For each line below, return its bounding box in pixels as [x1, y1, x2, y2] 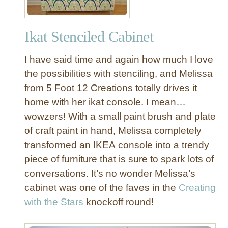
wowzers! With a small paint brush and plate [24, 110, 216, 122]
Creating [179, 182, 216, 193]
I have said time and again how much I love [24, 53, 213, 65]
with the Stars [24, 196, 83, 207]
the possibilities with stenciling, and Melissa [24, 68, 213, 79]
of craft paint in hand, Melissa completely [24, 125, 202, 136]
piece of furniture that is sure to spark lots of [24, 153, 214, 164]
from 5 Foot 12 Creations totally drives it [24, 82, 197, 93]
